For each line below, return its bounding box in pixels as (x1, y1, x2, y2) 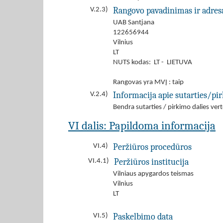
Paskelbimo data (113, 212, 173, 222)
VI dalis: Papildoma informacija (68, 119, 216, 132)
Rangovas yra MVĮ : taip (113, 79, 184, 86)
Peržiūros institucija (114, 157, 189, 167)
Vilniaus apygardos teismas (113, 170, 194, 178)
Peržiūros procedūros (113, 142, 192, 152)
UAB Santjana (113, 19, 154, 26)
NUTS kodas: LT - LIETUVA (113, 59, 192, 66)
